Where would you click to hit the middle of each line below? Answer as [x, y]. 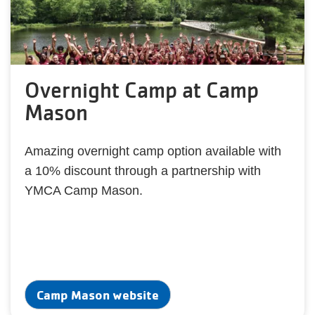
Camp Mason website [98, 295]
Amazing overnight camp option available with [153, 152]
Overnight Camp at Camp [142, 90]
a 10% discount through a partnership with [143, 171]
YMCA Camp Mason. [85, 191]
